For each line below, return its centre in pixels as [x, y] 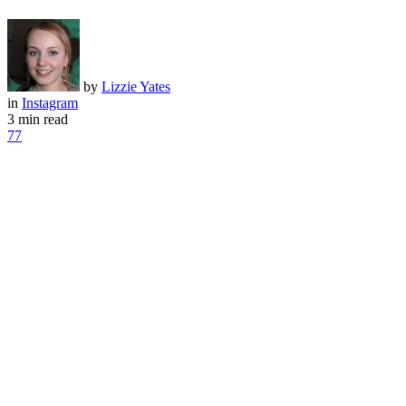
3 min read [38, 119]
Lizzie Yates [136, 86]
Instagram [50, 102]
